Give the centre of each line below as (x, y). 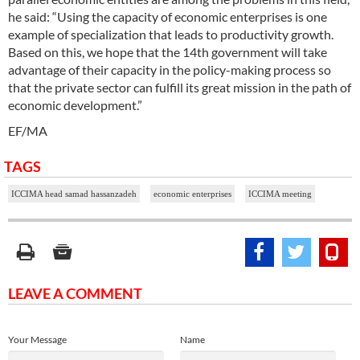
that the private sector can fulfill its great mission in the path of (180, 87)
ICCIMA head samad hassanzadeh (74, 193)
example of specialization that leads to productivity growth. (171, 34)
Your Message (37, 339)
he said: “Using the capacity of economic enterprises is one (168, 16)
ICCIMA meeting (280, 193)
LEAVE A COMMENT (75, 293)
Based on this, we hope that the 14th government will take (168, 51)
